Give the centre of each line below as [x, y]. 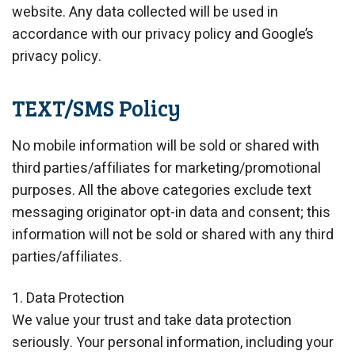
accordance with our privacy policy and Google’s [163, 35]
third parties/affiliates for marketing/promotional [166, 169]
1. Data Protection [68, 298]
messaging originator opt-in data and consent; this [171, 213]
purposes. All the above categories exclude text [162, 191]
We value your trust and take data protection [152, 320]
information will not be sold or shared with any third [173, 235]
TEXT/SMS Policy [96, 107]
